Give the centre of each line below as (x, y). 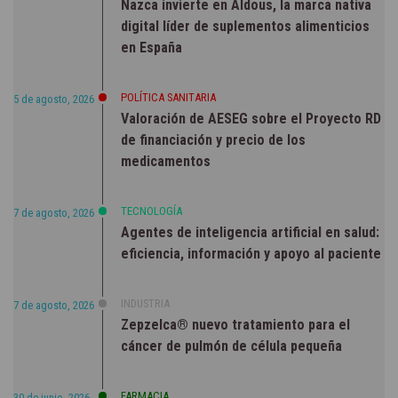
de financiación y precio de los (213, 139)
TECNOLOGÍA (151, 211)
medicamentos (166, 161)
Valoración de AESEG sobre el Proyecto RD (251, 118)
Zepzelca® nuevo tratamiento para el (235, 324)
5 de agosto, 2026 (54, 99)
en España (151, 47)
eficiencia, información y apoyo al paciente (251, 253)
